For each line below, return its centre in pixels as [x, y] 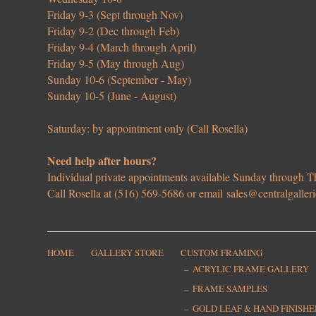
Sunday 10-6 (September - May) [120, 80]
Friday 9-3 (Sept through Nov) [115, 15]
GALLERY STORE [128, 253]
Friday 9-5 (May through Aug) [116, 63]
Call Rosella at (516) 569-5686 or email [137, 193]
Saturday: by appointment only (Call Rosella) [148, 128]
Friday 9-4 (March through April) [122, 47]
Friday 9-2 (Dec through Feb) [114, 31]
